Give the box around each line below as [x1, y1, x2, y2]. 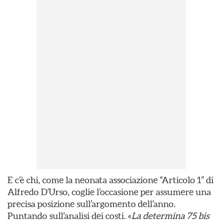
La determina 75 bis [131, 211, 209, 221]
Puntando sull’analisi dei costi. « [7, 211, 131, 221]
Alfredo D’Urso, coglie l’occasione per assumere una [7, 187, 211, 197]
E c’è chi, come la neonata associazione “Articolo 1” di [7, 175, 214, 185]
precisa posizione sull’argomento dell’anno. [7, 199, 176, 209]
